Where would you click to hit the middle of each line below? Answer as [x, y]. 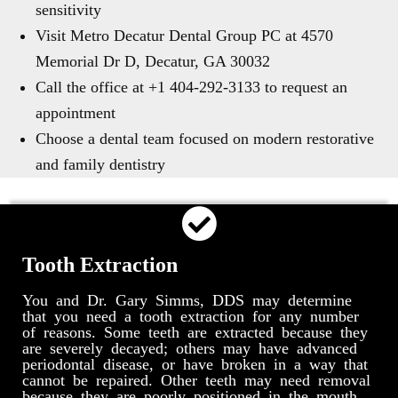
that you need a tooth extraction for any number [191, 314]
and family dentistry [100, 164]
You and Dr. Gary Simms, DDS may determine [187, 298]
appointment [76, 113]
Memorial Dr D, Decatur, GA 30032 [153, 61]
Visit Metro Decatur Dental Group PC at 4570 [184, 36]
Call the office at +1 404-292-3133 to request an [191, 87]
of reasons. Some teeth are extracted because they [195, 330]
